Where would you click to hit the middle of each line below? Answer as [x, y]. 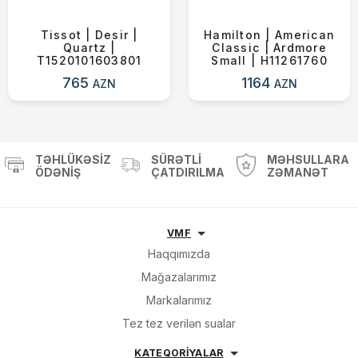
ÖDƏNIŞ [58, 172]
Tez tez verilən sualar [179, 323]
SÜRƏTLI [177, 159]
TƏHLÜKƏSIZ [74, 159]
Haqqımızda [179, 254]
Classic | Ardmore [269, 48]
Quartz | [89, 48]
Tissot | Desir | [89, 35]
